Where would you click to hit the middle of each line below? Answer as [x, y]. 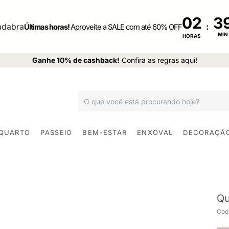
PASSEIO [56, 132]
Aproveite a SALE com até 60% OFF [126, 27]
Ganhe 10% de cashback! [76, 60]
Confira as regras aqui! [159, 60]
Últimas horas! [47, 27]
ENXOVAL [155, 132]
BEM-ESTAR [105, 132]
